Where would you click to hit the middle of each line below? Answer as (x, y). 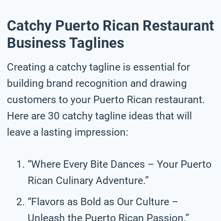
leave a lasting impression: (68, 132)
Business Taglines (66, 43)
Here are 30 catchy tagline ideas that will (99, 116)
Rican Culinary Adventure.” (88, 180)
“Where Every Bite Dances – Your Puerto (120, 164)
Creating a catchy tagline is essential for (98, 67)
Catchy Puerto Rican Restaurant (110, 26)
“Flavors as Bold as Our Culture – (103, 202)
